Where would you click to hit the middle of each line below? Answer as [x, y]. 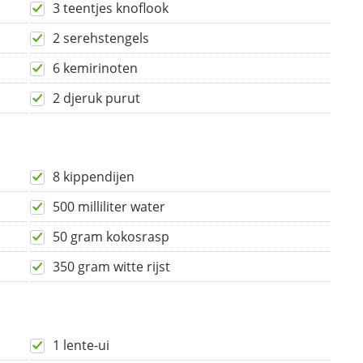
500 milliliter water [109, 207]
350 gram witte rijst [111, 267]
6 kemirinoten [95, 68]
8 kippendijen [94, 177]
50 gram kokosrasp [111, 237]
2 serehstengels [101, 38]
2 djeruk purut [96, 98]
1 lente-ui [81, 346]
